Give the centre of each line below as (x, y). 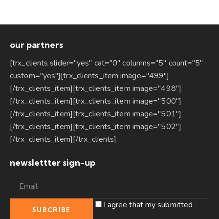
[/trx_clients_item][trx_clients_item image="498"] (96, 88)
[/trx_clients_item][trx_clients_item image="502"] (96, 126)
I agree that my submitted (148, 205)
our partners (36, 45)
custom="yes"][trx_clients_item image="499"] (90, 76)
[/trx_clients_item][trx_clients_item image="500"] (96, 101)
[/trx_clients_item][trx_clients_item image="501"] (96, 114)
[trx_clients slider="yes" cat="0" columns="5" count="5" (107, 63)
